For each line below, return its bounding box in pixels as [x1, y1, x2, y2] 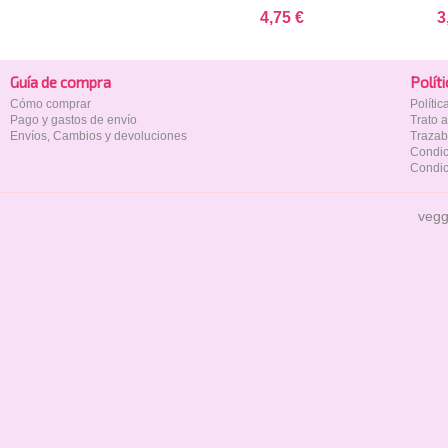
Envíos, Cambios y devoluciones [10, 129, 187, 143]
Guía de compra [10, 73, 111, 91]
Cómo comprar [10, 97, 91, 111]
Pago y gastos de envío [10, 113, 137, 127]
